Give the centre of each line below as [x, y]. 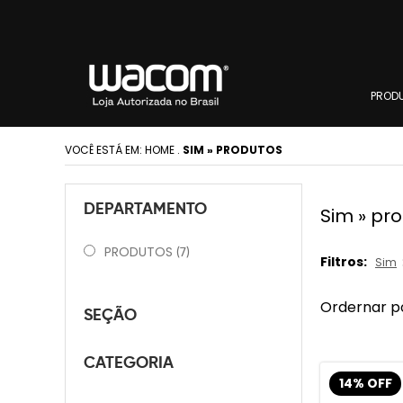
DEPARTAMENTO [145, 208]
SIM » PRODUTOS [233, 150]
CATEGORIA [129, 362]
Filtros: [344, 262]
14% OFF [365, 383]
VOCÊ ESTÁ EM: [105, 150]
